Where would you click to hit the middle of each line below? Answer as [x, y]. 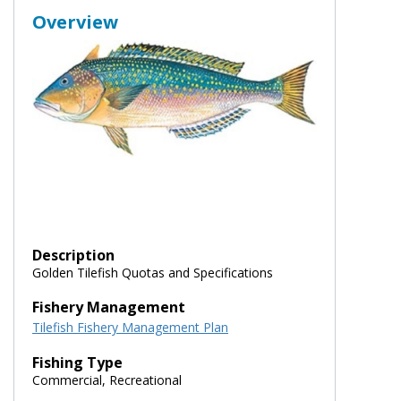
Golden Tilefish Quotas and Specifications [153, 272]
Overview [75, 21]
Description [73, 255]
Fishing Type [77, 362]
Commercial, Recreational [107, 380]
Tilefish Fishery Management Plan [130, 327]
